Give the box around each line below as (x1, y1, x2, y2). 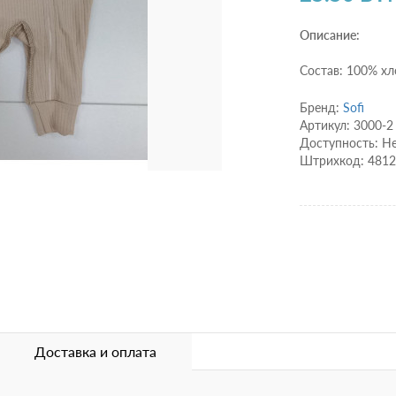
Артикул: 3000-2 (300, 118, 393, 133)
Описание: (300, 27, 360, 43)
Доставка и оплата (34, 343, 156, 361)
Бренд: (300, 100, 343, 116)
